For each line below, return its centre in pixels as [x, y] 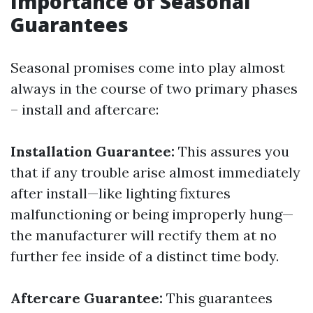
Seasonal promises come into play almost [148, 67]
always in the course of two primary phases [154, 88]
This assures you [232, 151]
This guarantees [218, 298]
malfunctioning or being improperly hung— [152, 214]
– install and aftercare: [85, 109]
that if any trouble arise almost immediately [155, 172]
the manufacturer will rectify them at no [144, 235]
